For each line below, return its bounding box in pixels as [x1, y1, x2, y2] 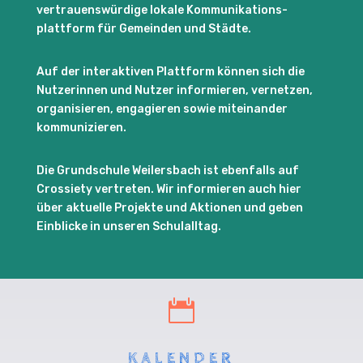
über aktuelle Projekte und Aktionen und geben [36, 200, 303, 215]
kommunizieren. [36, 120, 126, 135]
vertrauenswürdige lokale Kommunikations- [36, 2, 288, 17]
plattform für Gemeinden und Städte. [36, 21, 251, 36]
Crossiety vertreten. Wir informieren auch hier [36, 181, 301, 196]
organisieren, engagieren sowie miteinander [36, 101, 288, 116]
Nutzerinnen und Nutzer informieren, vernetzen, [36, 83, 313, 97]
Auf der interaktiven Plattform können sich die [36, 64, 305, 79]
